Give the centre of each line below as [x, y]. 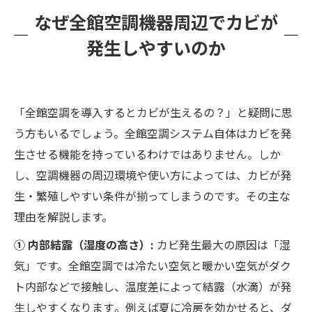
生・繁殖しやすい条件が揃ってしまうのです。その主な [152, 196]
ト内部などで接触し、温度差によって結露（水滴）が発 [153, 287]
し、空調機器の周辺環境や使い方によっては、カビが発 [153, 175]
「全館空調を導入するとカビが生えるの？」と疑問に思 [153, 112]
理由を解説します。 [63, 217]
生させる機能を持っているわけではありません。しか [147, 154]
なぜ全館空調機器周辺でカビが [156, 22]
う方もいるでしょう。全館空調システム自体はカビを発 [153, 133]
